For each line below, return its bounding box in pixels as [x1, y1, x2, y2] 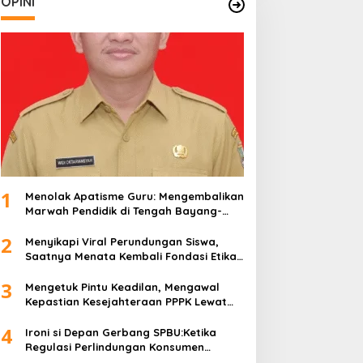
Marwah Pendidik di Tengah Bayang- [24, 203, 222, 217]
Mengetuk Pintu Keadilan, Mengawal [24, 280, 220, 293]
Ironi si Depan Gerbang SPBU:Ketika [24, 325, 216, 339]
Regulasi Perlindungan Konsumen [24, 340, 204, 353]
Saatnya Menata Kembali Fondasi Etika [24, 249, 237, 263]
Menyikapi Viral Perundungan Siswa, [24, 234, 219, 248]
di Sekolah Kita [24, 263, 105, 277]
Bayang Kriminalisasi [24, 218, 137, 232]
